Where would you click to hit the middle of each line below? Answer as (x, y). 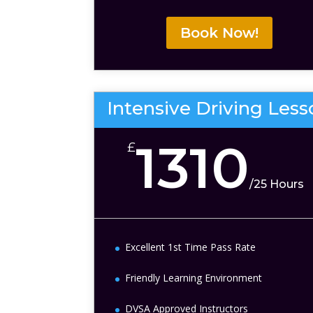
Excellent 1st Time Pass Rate (191, 247)
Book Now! (220, 32)
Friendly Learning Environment (194, 277)
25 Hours (278, 184)
